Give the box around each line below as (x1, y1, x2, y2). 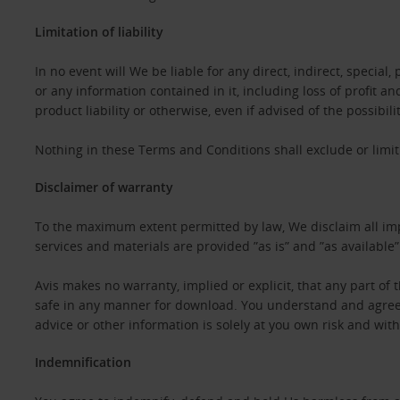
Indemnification (34, 354, 131, 371)
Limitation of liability (34, 23, 163, 40)
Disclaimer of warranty (34, 179, 173, 196)
